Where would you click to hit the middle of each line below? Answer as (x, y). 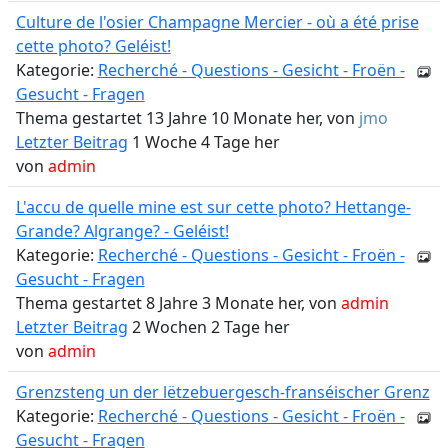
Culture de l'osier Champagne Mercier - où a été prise (217, 22)
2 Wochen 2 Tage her (208, 327)
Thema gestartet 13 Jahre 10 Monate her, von (187, 118)
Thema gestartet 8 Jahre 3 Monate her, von (178, 303)
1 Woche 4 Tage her (203, 142)
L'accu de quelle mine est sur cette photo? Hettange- (213, 207)
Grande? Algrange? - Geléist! (122, 231)
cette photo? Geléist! (93, 46)
